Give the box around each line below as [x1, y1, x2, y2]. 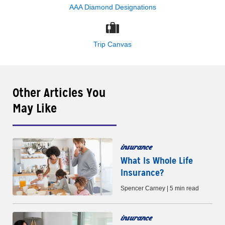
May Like [13, 100, 57, 116]
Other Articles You [13, 85, 105, 100]
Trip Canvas [93, 40, 132, 48]
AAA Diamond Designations [69, 3, 156, 11]
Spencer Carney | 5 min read [121, 185, 199, 192]
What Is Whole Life [121, 155, 193, 167]
